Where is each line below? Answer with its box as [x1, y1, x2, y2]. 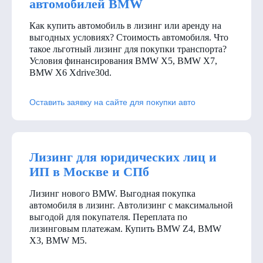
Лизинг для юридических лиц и [29, 149, 217, 164]
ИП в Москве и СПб [29, 164, 149, 179]
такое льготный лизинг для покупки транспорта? [29, 43, 227, 54]
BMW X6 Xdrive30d [29, 67, 109, 77]
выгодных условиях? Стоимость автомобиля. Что [29, 32, 228, 42]
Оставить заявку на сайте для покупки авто [29, 97, 195, 107]
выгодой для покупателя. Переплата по [29, 211, 187, 222]
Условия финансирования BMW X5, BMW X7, [29, 55, 217, 66]
